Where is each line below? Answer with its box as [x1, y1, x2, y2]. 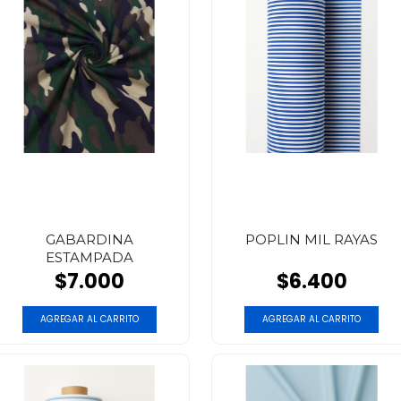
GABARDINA [45, 230, 133, 248]
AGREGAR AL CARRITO [262, 311, 362, 326]
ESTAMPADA [45, 248, 133, 266]
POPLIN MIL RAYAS [245, 230, 379, 248]
